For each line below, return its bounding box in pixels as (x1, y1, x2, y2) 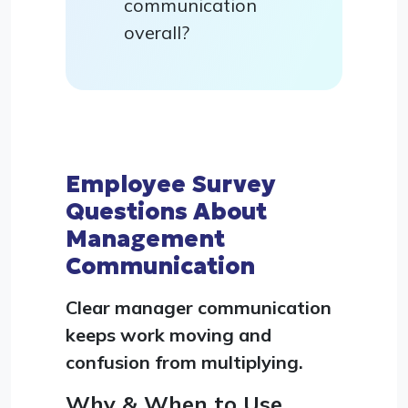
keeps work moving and (66, 322, 271, 346)
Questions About (66, 196, 267, 226)
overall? (124, 20, 189, 44)
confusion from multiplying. (66, 350, 303, 373)
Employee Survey (66, 168, 276, 199)
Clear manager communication (66, 295, 331, 319)
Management (66, 223, 225, 253)
